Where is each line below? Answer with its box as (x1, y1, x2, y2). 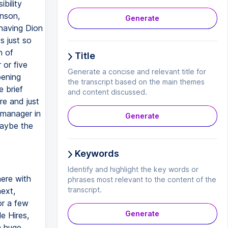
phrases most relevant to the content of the (67, 175, 216, 184)
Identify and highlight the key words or (67, 165, 198, 174)
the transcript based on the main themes (67, 77, 205, 86)
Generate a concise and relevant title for (67, 67, 206, 76)
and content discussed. (67, 88, 147, 96)
